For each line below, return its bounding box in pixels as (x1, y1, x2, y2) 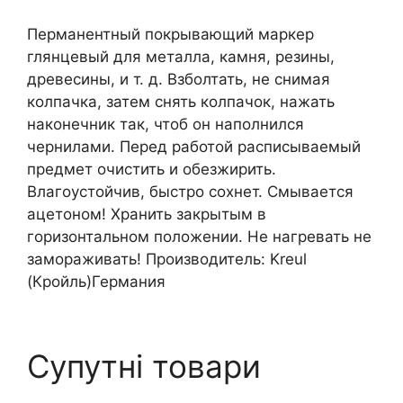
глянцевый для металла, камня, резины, (27, 48, 335, 67)
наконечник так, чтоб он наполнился (27, 115, 304, 134)
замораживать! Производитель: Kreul (27, 250, 307, 269)
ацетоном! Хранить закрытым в (27, 205, 266, 224)
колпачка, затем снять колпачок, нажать (27, 93, 335, 112)
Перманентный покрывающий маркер (27, 25, 314, 44)
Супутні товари (27, 346, 261, 385)
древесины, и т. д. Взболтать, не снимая (27, 70, 330, 89)
